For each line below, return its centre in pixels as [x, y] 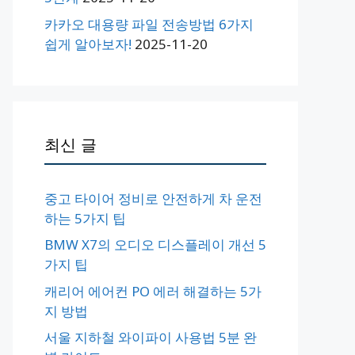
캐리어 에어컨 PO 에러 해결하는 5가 [153, 291]
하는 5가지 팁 [85, 218]
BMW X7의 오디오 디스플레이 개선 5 [155, 245]
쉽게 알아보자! [88, 44]
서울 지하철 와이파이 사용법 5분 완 [151, 338]
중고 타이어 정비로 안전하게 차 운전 [153, 198]
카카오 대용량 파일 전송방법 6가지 [149, 24]
